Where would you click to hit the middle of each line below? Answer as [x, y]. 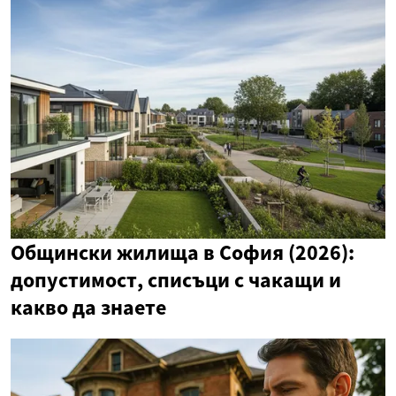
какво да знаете [88, 307]
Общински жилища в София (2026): [183, 252]
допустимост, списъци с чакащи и [176, 280]
